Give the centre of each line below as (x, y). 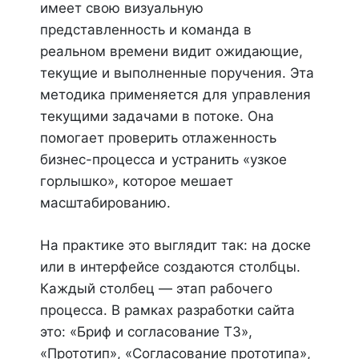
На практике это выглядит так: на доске (175, 245)
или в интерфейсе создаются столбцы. (170, 267)
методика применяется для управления (175, 95)
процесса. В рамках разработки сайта (167, 310)
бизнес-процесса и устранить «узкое (163, 159)
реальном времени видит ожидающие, (171, 51)
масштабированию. (105, 203)
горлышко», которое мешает (137, 181)
